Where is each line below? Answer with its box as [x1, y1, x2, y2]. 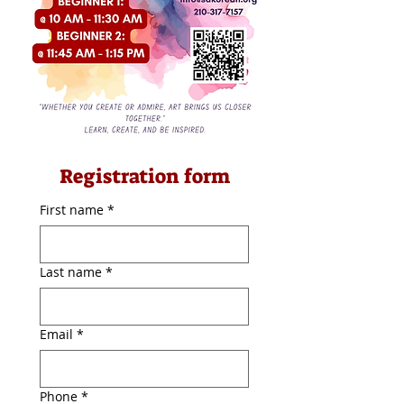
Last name [40, 262, 102, 280]
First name [40, 200, 104, 218]
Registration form [59, 162, 230, 189]
